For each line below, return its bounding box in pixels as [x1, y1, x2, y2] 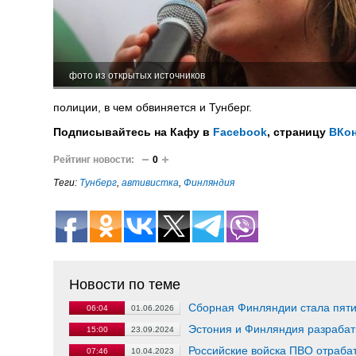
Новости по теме [69, 277, 180, 292]
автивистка [122, 177, 179, 188]
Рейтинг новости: [53, 154, 134, 165]
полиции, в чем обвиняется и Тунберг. [53, 101, 252, 114]
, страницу [267, 126, 329, 138]
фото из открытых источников [69, 70, 205, 81]
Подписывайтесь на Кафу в [53, 126, 213, 138]
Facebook [213, 126, 267, 138]
